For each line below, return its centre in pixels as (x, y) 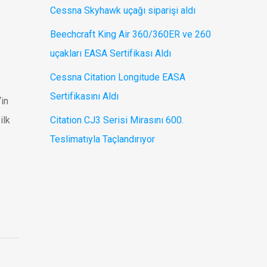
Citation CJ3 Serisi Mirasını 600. (117, 120)
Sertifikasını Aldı (85, 96)
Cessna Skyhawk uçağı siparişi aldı (123, 10)
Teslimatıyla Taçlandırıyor (103, 139)
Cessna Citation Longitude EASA (118, 77)
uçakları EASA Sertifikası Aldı (111, 53)
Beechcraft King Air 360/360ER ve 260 (131, 34)
